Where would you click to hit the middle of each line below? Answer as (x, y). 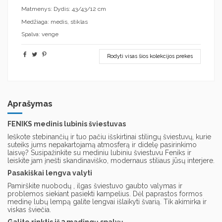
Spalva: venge (40, 34)
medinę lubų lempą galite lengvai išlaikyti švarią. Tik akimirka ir (107, 201)
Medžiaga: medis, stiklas (55, 22)
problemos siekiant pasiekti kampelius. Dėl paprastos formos (105, 194)
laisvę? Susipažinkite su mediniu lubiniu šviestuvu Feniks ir (99, 152)
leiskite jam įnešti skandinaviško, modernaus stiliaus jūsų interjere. (111, 160)
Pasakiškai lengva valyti (50, 173)
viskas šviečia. (29, 209)
